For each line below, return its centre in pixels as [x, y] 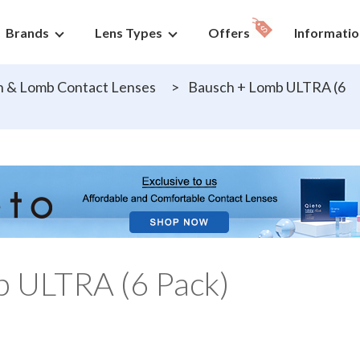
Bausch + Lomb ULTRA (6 [266, 87]
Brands [27, 33]
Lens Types [129, 33]
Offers [230, 33]
